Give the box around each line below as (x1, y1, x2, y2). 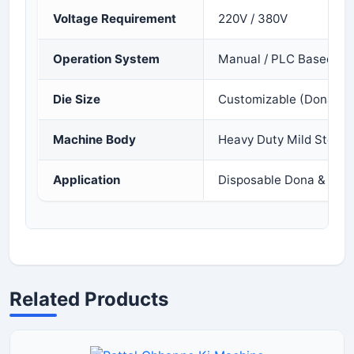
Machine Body (53, 132, 136, 147)
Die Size (53, 92, 100, 107)
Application (53, 172, 120, 187)
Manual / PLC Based (218, 51, 333, 66)
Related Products (9, 288, 168, 311)
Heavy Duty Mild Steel (218, 132, 345, 147)
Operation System (53, 51, 160, 66)
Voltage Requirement (53, 11, 176, 26)
